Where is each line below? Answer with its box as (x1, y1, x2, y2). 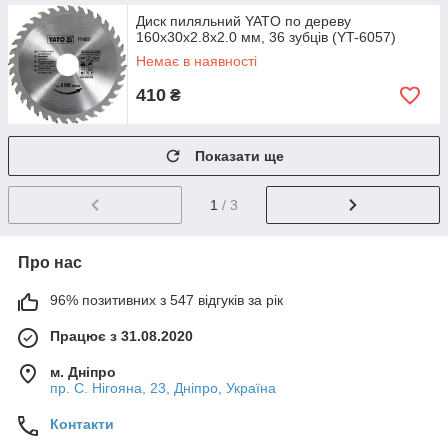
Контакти (50, 415, 114, 432)
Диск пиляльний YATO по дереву (136, 13, 351, 29)
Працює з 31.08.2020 (50, 327, 193, 344)
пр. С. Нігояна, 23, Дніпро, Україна (50, 379, 276, 396)
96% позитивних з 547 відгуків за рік (50, 291, 283, 308)
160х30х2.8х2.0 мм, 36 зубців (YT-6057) (136, 29, 396, 45)
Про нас (18, 253, 82, 271)
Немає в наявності (136, 53, 257, 69)
